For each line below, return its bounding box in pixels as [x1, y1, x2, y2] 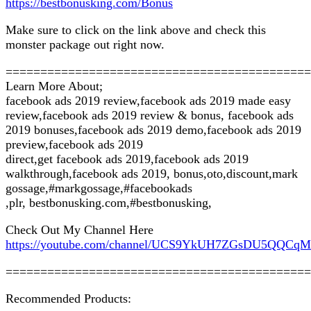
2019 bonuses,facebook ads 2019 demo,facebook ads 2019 [6, 122, 301, 137]
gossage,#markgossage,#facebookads [6, 180, 192, 195]
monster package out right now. [6, 37, 165, 51]
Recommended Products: [6, 291, 131, 305]
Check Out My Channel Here [6, 222, 153, 237]
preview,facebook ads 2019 [6, 137, 143, 151]
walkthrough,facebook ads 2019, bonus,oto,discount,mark [6, 166, 298, 180]
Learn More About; [6, 78, 103, 93]
